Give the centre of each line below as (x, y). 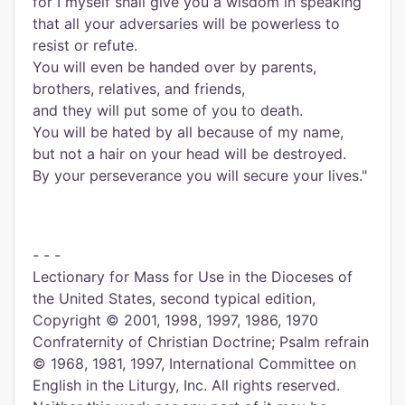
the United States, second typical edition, (174, 298)
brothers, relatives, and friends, (139, 89)
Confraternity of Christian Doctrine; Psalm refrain (201, 342)
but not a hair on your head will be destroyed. (189, 154)
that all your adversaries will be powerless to (186, 24)
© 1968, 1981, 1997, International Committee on (194, 363)
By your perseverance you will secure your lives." (200, 175)
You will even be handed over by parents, (174, 67)
